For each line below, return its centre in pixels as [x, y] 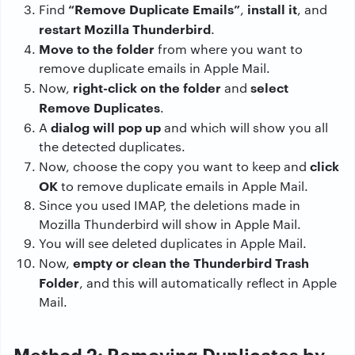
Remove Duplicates [99, 107]
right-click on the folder [147, 88]
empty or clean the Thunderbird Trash [189, 263]
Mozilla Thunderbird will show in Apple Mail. [170, 224]
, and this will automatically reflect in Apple [208, 283]
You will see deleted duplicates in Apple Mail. [173, 243]
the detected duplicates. [112, 147]
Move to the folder [97, 49]
